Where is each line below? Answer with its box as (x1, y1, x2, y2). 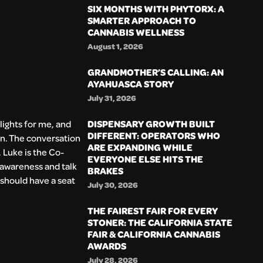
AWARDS (87, 239, 127, 252)
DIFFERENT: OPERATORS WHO (87, 129, 221, 141)
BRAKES (87, 164, 124, 177)
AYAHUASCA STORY (87, 77, 174, 90)
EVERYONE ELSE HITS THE (87, 152, 204, 165)
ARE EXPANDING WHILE (87, 140, 193, 153)
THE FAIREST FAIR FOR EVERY (87, 204, 218, 217)
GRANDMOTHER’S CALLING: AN (87, 65, 224, 78)
